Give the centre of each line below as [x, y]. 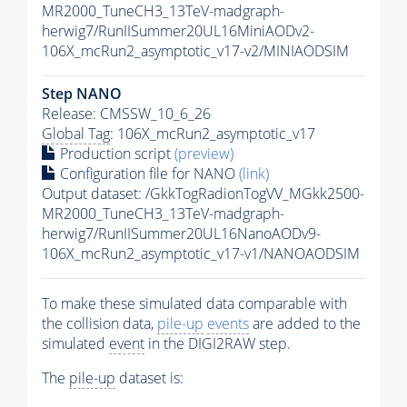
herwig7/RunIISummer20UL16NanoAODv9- [181, 233]
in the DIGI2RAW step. [218, 343]
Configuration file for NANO [148, 173]
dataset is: [149, 377]
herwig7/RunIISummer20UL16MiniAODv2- [178, 30]
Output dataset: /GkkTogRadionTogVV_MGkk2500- [203, 193]
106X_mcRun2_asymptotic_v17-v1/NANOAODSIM [201, 253]
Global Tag [76, 133]
